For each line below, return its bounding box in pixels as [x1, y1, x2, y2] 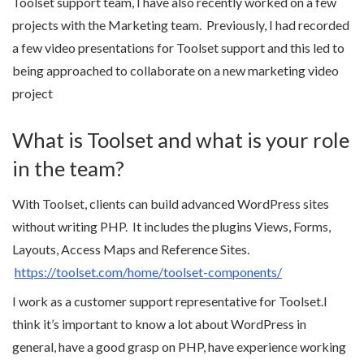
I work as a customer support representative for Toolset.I [12, 293, 327, 310]
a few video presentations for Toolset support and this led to [12, 40, 344, 56]
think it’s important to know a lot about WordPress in [12, 316, 306, 332]
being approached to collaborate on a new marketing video [12, 63, 339, 79]
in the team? [12, 155, 124, 180]
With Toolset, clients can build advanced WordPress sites [12, 196, 329, 212]
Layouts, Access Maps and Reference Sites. [12, 241, 249, 258]
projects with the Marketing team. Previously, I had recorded [12, 17, 349, 33]
